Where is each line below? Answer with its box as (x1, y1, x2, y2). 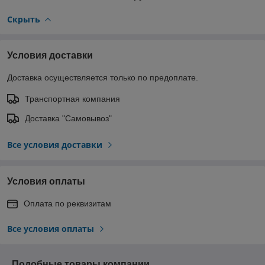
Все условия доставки (7, 138, 102, 150)
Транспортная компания (25, 93, 120, 104)
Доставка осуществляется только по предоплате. (7, 72, 198, 82)
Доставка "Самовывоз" (25, 113, 112, 123)
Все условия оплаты (7, 222, 94, 234)
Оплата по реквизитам (24, 198, 111, 208)
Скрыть (7, 13, 40, 25)
